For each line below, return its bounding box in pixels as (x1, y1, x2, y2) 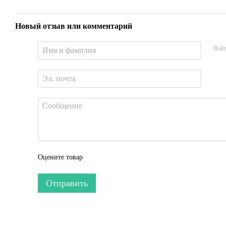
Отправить (46, 178, 88, 188)
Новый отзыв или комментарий (15, 21, 132, 30)
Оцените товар (38, 153, 83, 161)
